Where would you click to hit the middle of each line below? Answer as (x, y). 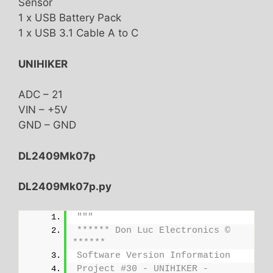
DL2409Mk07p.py (65, 187)
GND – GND (47, 125)
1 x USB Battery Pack (70, 18)
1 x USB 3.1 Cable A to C (78, 33)
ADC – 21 (41, 95)
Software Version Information (154, 255)
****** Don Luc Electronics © (154, 230)
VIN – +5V (43, 110)
